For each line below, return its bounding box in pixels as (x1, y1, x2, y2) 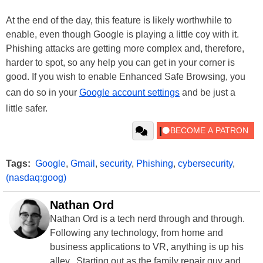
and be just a (180, 87, 235, 98)
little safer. (6, 103, 48, 114)
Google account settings (79, 87, 180, 98)
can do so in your (6, 87, 79, 98)
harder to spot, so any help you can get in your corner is (6, 58, 235, 68)
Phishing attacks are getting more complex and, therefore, (6, 43, 244, 54)
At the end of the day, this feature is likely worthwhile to (6, 15, 232, 26)
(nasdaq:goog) (6, 173, 66, 183)
